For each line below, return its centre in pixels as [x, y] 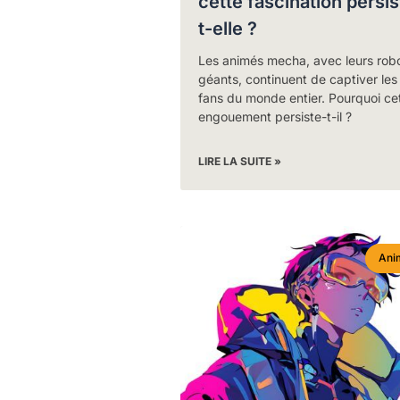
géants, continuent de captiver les [297, 79]
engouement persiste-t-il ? [275, 117]
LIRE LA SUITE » [239, 162]
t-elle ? [227, 29]
